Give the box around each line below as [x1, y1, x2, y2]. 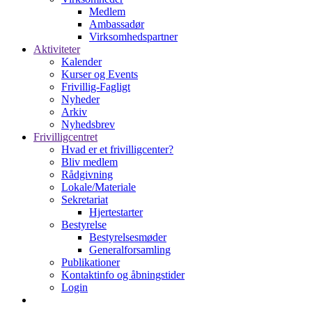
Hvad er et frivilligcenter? [61, 143, 173, 155]
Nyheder [61, 93, 100, 105]
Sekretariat [61, 194, 108, 205]
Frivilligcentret [33, 131, 97, 143]
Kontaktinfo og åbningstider [61, 269, 185, 281]
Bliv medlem [61, 156, 118, 168]
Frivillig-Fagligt [61, 81, 130, 93]
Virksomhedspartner [89, 31, 178, 42]
